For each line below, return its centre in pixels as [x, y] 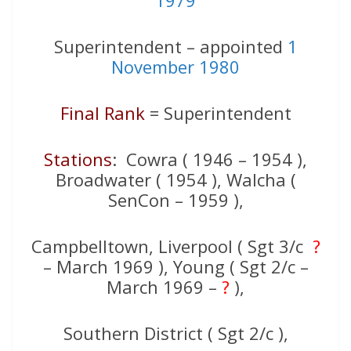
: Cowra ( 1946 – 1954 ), [210, 159]
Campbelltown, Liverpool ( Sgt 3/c [172, 246]
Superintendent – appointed [170, 47]
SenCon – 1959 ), [175, 200]
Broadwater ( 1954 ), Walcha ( [175, 180]
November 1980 [175, 67]
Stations [78, 159]
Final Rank [102, 113]
